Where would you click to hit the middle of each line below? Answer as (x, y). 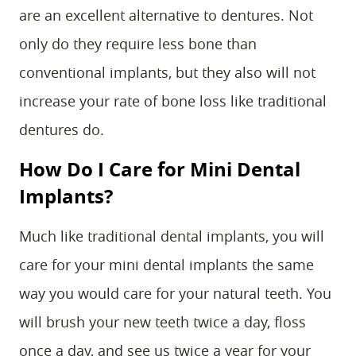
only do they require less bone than (138, 44)
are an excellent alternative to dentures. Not (166, 15)
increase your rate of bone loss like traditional (173, 101)
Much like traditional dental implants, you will (172, 236)
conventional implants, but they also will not (167, 72)
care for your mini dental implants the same (166, 265)
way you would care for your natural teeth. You (175, 293)
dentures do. (62, 130)
